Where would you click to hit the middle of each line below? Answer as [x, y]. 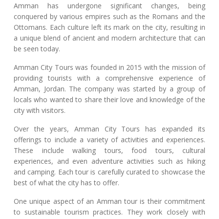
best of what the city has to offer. [66, 183]
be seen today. [37, 49]
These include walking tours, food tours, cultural [109, 151]
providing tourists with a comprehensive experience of [109, 78]
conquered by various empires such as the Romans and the [109, 17]
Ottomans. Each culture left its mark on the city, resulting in [109, 27]
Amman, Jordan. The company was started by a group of [109, 89]
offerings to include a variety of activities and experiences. [109, 140]
